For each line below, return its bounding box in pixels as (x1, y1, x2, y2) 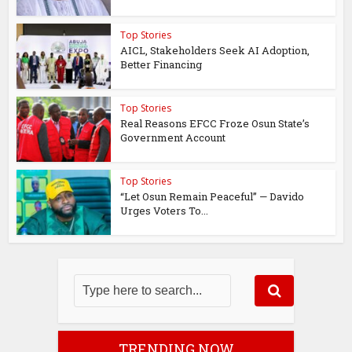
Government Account (120, 130, 226, 145)
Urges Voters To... (120, 203, 209, 218)
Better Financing (120, 57, 203, 72)
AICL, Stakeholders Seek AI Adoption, (120, 43, 310, 58)
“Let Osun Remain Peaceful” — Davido (120, 189, 305, 203)
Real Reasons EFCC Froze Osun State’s (120, 116, 310, 130)
